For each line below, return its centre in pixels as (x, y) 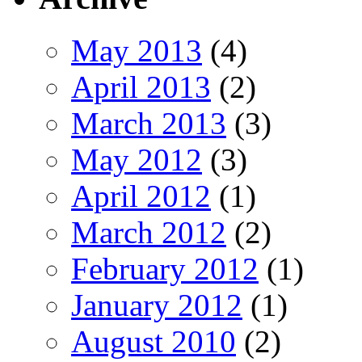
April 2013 (141, 86)
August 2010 (154, 341)
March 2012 (149, 232)
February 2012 (165, 268)
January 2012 (157, 305)
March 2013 (149, 123)
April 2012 (141, 196)
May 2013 (137, 50)
